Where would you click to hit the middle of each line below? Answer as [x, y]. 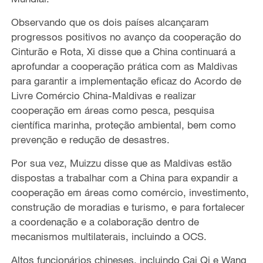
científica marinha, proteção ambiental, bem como [123, 125]
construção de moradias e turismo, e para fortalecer [128, 207]
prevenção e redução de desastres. [90, 140]
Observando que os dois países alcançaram [110, 22]
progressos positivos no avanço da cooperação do [126, 37]
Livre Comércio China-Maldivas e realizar [103, 96]
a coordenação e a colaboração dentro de [105, 222]
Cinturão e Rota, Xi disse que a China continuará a [123, 52]
